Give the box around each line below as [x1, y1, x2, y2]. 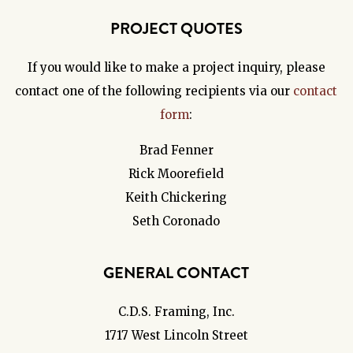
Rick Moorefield [128, 166, 225, 182]
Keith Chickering [125, 190, 228, 206]
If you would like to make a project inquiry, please [27, 60, 325, 76]
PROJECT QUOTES [110, 18, 243, 39]
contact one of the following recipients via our [15, 84, 294, 99]
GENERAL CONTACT [103, 262, 250, 284]
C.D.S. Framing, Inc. [117, 304, 235, 320]
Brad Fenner [139, 143, 214, 158]
